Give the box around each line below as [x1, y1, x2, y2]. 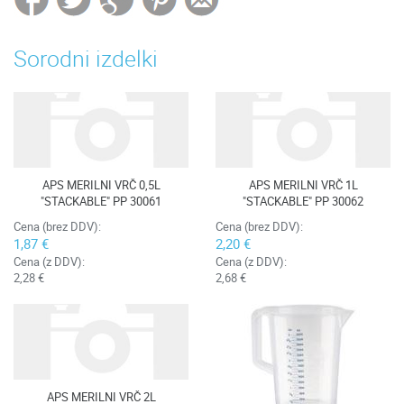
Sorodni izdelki [14, 43, 158, 73]
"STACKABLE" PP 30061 [41, 193, 161, 210]
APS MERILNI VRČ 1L [248, 177, 358, 194]
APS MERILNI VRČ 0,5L [41, 177, 161, 194]
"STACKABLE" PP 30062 [243, 193, 363, 210]
